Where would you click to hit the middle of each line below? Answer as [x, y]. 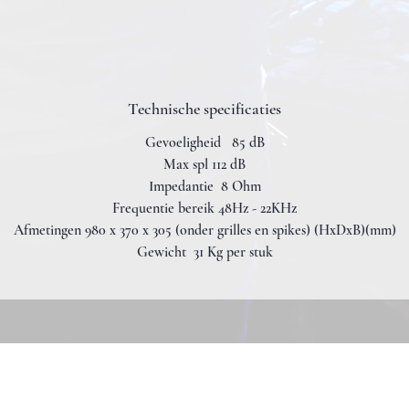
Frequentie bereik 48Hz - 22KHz [204, 208]
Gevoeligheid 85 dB [204, 142]
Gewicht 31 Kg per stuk [204, 252]
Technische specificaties [204, 109]
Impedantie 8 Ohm [204, 186]
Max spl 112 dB [204, 164]
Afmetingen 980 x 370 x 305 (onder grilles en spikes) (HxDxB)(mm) [204, 230]
